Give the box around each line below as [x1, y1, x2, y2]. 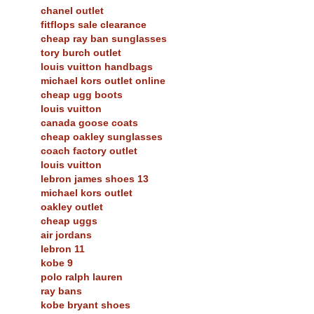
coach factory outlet [41, 145, 137, 157]
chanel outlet [41, 5, 104, 17]
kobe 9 [41, 257, 73, 269]
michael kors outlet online [41, 75, 165, 87]
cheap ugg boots [41, 89, 123, 101]
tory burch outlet [41, 47, 121, 59]
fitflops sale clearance [41, 19, 146, 31]
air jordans [41, 229, 92, 241]
